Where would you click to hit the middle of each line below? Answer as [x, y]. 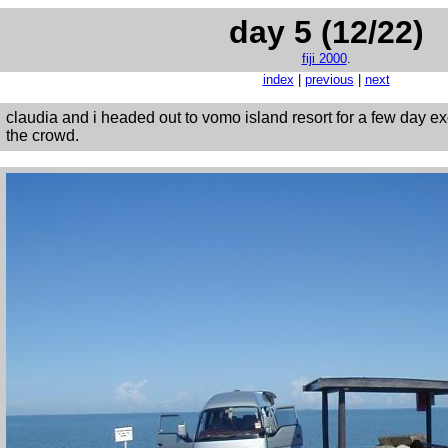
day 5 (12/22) [326, 32]
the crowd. [42, 135]
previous [329, 79]
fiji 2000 [324, 58]
